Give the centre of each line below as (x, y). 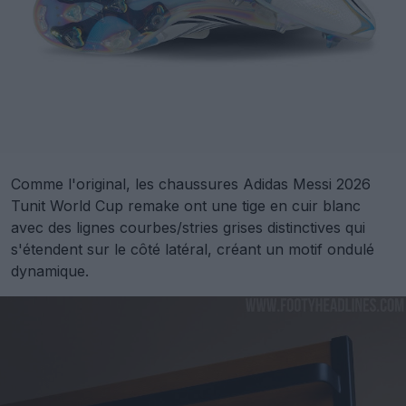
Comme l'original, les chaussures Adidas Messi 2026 (191, 184)
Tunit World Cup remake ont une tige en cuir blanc (186, 205)
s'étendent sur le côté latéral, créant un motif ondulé (193, 249)
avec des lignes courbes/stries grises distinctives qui (188, 227)
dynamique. (50, 271)
